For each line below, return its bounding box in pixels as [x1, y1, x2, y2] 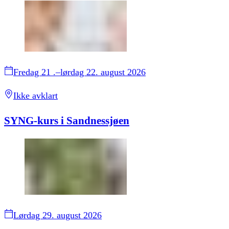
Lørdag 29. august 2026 [13, 210, 102, 220]
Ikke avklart [13, 90, 58, 101]
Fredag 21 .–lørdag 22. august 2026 [13, 66, 146, 77]
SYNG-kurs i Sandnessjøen [4, 114, 129, 127]
